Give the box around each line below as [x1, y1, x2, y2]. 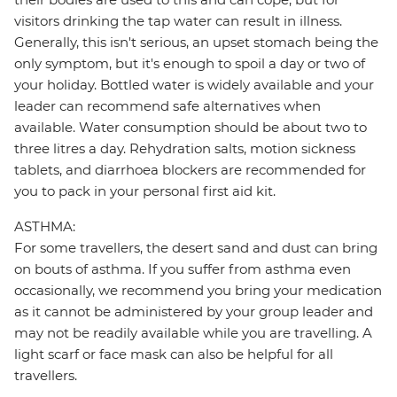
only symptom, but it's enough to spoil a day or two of [14, 55, 365, 73]
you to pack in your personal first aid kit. [14, 183, 276, 200]
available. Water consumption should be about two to [14, 119, 367, 136]
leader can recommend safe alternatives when [14, 97, 321, 115]
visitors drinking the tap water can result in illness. [14, 12, 342, 30]
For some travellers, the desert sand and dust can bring [14, 239, 378, 257]
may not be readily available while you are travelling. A [14, 324, 372, 342]
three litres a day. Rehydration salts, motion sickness [14, 140, 355, 158]
